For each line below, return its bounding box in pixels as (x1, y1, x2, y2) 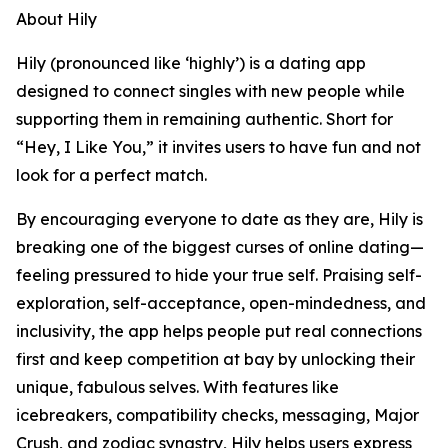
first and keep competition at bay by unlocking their (16, 349, 415, 369)
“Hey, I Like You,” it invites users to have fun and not (16, 137, 421, 157)
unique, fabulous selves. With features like (16, 377, 339, 397)
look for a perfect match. (16, 165, 207, 185)
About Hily (16, 9, 97, 29)
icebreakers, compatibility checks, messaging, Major (16, 405, 419, 425)
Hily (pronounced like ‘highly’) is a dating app (16, 53, 366, 73)
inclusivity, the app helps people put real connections (16, 321, 422, 341)
